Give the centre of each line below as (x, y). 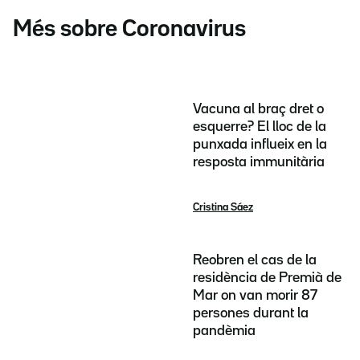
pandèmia (224, 331)
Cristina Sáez (223, 208)
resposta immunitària (259, 163)
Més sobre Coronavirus (129, 29)
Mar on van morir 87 (255, 295)
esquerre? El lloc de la (260, 127)
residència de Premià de (267, 278)
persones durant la (251, 313)
